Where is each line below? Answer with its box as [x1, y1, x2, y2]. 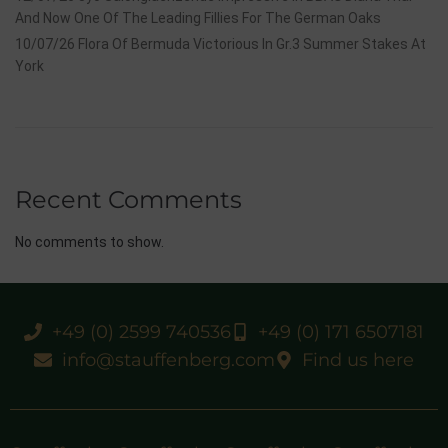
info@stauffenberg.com [61, 349, 275, 371]
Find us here [302, 349, 414, 371]
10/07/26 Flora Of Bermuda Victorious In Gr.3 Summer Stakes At [15, 36, 426, 52]
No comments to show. [15, 234, 164, 250]
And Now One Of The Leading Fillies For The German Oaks [15, 10, 381, 26]
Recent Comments [15, 185, 242, 214]
